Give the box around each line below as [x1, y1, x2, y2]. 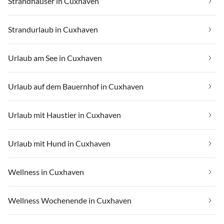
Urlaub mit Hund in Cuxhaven [8, 138, 110, 148]
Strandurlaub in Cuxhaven [8, 24, 98, 34]
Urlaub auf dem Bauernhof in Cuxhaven [8, 81, 143, 91]
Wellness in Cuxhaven [8, 166, 84, 176]
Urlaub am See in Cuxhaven [8, 52, 102, 62]
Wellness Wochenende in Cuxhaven [8, 195, 131, 205]
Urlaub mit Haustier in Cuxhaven [8, 109, 121, 119]
